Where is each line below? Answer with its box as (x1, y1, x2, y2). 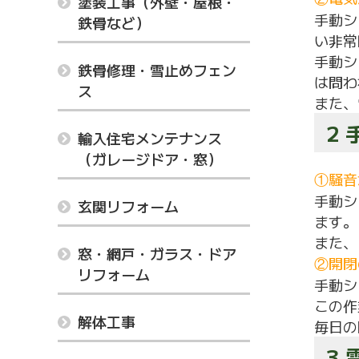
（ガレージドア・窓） (78, 148, 222, 169)
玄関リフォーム (78, 196, 179, 216)
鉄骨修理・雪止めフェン (78, 59, 236, 80)
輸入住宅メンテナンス (78, 127, 222, 148)
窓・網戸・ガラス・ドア (78, 243, 236, 264)
